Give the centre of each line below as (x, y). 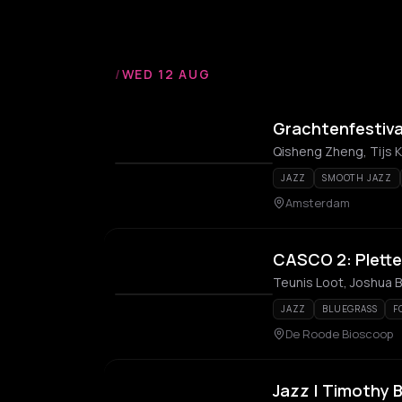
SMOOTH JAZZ (358, 178)
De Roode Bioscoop (339, 334)
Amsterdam (318, 203)
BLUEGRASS (350, 309)
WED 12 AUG (166, 74)
